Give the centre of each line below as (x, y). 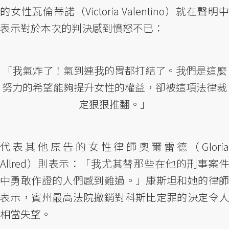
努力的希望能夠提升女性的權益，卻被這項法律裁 (114, 87)
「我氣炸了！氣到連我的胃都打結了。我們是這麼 (114, 71)
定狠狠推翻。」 (114, 104)
